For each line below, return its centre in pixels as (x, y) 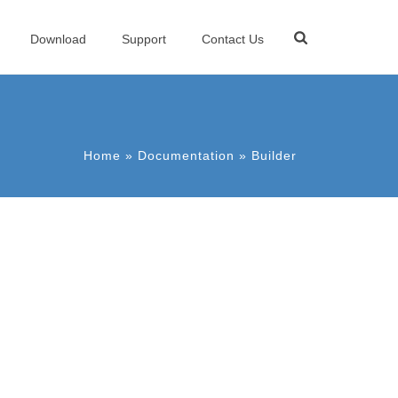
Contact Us (233, 39)
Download (59, 39)
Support (144, 39)
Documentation (186, 155)
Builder (274, 155)
